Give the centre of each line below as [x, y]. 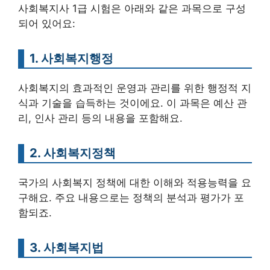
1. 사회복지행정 [71, 58]
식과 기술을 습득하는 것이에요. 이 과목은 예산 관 [133, 103]
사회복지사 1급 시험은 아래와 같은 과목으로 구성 [132, 9]
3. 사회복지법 [67, 248]
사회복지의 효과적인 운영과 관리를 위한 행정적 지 [135, 88]
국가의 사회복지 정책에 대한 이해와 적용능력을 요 [135, 183]
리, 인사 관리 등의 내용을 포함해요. [100, 118]
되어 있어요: [47, 24]
